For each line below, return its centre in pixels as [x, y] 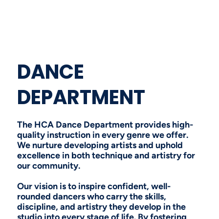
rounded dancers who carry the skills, [92, 196]
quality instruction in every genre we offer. [103, 135]
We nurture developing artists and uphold [100, 145]
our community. [50, 165]
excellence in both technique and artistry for [106, 155]
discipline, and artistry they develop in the [102, 207]
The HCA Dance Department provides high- [105, 124]
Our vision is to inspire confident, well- [94, 186]
